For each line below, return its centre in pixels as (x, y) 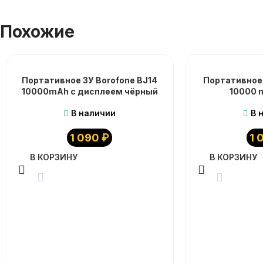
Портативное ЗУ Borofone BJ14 (90, 80)
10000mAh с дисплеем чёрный (90, 91)
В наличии (94, 113)
